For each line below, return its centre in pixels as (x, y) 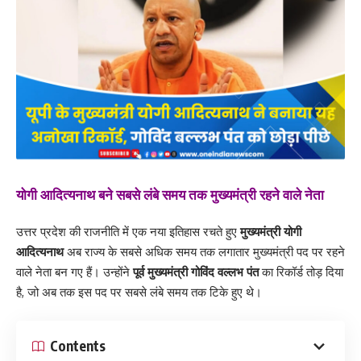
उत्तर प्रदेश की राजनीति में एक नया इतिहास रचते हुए (128, 232)
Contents (78, 346)
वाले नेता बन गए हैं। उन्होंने (75, 272)
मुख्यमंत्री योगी (271, 232)
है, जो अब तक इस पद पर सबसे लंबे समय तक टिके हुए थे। (139, 293)
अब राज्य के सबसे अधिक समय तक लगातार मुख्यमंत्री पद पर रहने (204, 252)
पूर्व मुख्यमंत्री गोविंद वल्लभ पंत (196, 272)
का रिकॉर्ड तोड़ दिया (301, 272)
